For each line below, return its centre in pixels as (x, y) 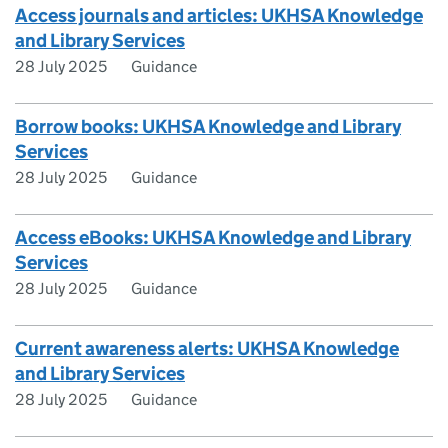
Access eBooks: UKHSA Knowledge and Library (213, 237)
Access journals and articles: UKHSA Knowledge (219, 15)
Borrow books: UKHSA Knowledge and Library (208, 126)
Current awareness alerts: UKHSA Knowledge (207, 348)
